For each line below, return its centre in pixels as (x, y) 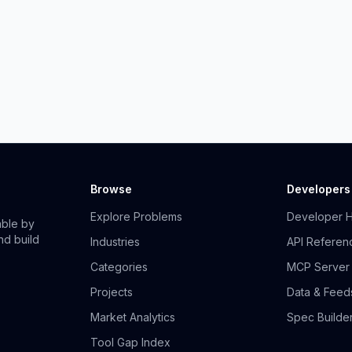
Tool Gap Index (131, 342)
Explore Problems (137, 216)
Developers (318, 189)
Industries (115, 242)
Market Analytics (133, 317)
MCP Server (318, 267)
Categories (119, 267)
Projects (112, 292)
